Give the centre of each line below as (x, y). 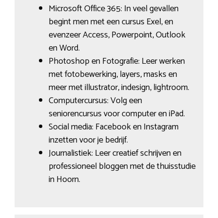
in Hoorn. (64, 180)
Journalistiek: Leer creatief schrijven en (115, 154)
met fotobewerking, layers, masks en (113, 75)
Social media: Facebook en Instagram (113, 127)
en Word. (64, 48)
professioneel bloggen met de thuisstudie (122, 167)
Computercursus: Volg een (95, 101)
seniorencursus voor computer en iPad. (117, 114)
